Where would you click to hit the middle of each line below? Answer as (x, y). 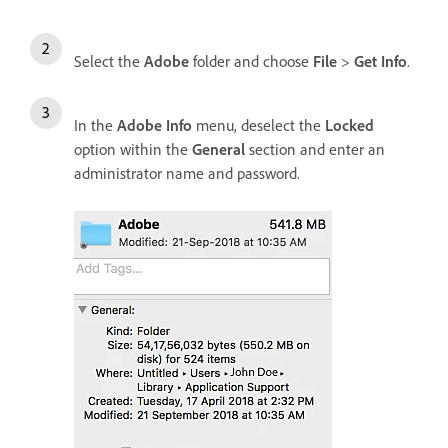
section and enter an (315, 149)
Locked (349, 125)
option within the (133, 149)
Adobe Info (154, 125)
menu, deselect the (258, 125)
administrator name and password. (187, 173)
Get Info (380, 61)
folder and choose (251, 61)
